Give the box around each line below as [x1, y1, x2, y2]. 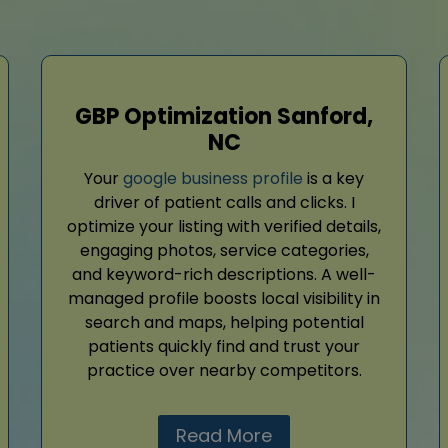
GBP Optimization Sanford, [75, 101, 373, 133]
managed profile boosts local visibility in [68, 287, 380, 311]
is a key [303, 167, 364, 191]
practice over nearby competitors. [86, 359, 362, 383]
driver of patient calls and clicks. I [93, 191, 355, 215]
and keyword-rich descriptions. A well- [72, 263, 376, 287]
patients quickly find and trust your [88, 335, 360, 359]
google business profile [123, 167, 303, 191]
